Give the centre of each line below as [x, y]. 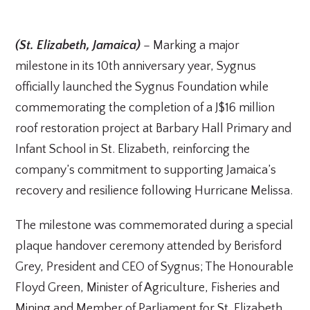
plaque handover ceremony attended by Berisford [149, 246]
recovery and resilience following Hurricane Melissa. [154, 191]
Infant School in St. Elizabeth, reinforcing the [133, 149]
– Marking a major [192, 46]
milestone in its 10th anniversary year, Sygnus [136, 66]
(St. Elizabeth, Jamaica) [78, 46]
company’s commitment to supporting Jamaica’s [146, 170]
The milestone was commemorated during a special [155, 226]
